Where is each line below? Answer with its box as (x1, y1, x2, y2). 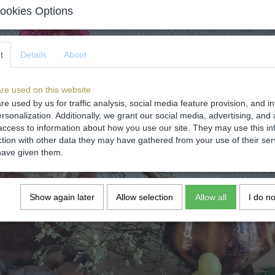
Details (20, 50, 47, 60)
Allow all (195, 192, 227, 202)
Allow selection (116, 192, 173, 202)
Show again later (29, 192, 95, 202)
